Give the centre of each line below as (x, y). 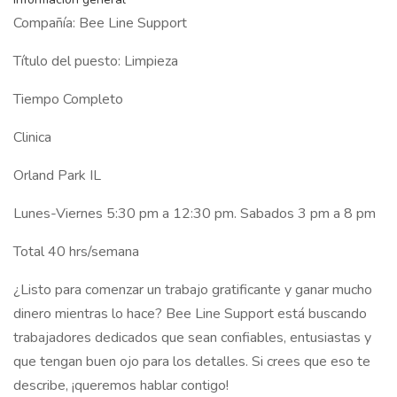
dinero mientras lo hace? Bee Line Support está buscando (190, 314)
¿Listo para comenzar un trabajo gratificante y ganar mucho (193, 290)
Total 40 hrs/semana (76, 252)
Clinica (32, 137)
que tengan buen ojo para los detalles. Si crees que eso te (192, 362)
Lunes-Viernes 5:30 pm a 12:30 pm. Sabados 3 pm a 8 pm (195, 214)
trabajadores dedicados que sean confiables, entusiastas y (192, 338)
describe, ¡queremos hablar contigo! (121, 385)
